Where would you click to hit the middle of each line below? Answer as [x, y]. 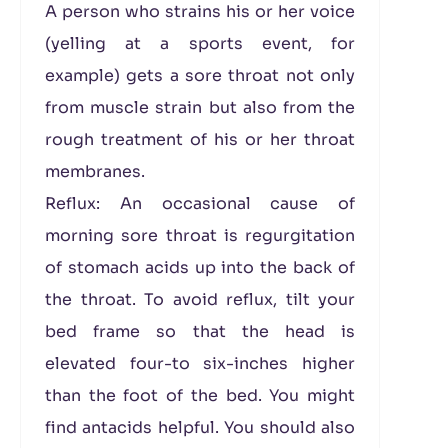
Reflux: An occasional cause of [200, 203]
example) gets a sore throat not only [200, 75]
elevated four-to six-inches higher [200, 363]
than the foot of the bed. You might [200, 395]
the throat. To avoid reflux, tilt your [200, 299]
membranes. [95, 171]
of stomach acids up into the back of [200, 267]
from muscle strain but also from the [200, 107]
